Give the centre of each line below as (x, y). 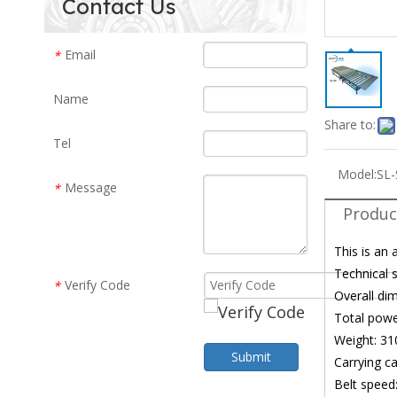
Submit (251, 357)
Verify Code (97, 285)
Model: (357, 174)
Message (91, 187)
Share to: (350, 125)
